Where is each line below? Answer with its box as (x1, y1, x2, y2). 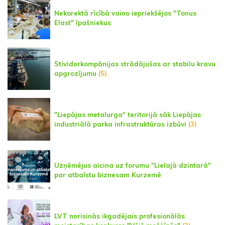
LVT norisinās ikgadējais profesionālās (54, 211, 185, 220)
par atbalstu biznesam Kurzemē (54, 170, 161, 179)
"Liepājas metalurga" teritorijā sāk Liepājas (54, 110, 201, 119)
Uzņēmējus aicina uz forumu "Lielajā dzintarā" (54, 161, 211, 169)
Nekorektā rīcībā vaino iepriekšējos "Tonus (54, 9, 196, 17)
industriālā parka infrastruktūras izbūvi (54, 120, 186, 128)
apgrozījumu (54, 69, 96, 77)
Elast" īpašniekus (54, 18, 111, 27)
